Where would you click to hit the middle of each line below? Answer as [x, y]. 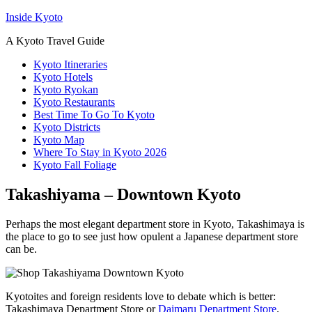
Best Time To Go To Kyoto [94, 115]
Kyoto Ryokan [66, 89]
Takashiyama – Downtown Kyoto [123, 194]
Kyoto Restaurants [74, 102]
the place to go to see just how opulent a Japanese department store [152, 236]
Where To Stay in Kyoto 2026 [100, 152]
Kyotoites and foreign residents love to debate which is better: [141, 296]
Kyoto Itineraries [70, 64]
